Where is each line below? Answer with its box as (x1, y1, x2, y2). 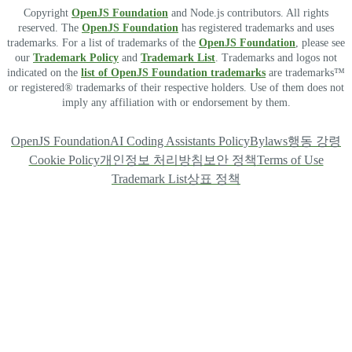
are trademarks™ (266, 67, 345, 79)
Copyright (24, 7, 71, 20)
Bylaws (250, 134, 288, 148)
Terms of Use (256, 153, 324, 167)
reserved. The (18, 22, 82, 35)
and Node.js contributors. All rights (168, 7, 328, 20)
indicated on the (7, 67, 81, 79)
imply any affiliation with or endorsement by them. (61, 97, 291, 109)
